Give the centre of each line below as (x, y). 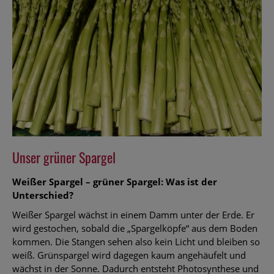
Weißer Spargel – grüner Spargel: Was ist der (115, 182)
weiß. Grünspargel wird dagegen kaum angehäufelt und (129, 255)
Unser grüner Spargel (64, 157)
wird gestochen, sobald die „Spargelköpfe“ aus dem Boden (135, 228)
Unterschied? (43, 195)
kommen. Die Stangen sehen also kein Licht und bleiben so (136, 242)
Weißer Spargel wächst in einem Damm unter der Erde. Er (133, 215)
